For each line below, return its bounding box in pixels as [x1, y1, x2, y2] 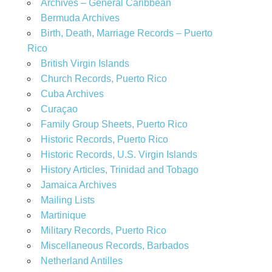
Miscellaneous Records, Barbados [40, 240, 189, 251]
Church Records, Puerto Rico [40, 73, 167, 84]
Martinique [40, 210, 86, 221]
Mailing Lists [40, 195, 95, 206]
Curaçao [40, 104, 78, 115]
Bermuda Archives [40, 13, 120, 24]
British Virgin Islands [40, 58, 129, 69]
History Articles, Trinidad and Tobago [40, 165, 199, 175]
